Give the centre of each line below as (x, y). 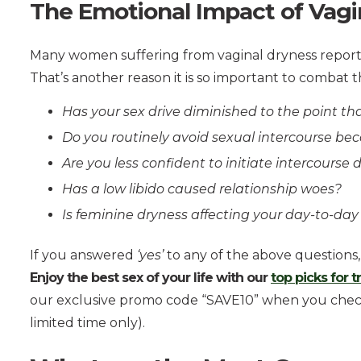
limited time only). (87, 322)
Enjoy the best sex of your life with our (150, 277)
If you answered (83, 255)
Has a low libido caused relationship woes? (202, 189)
